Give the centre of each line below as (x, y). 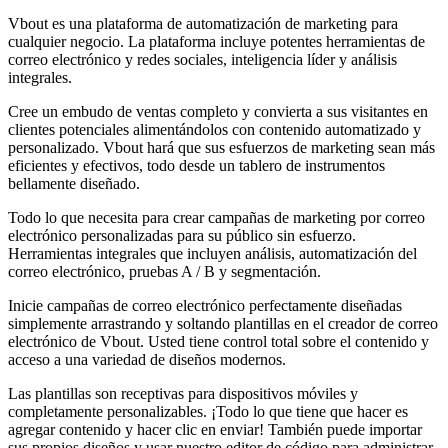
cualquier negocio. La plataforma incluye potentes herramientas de (216, 41)
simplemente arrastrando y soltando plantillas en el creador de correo (223, 323)
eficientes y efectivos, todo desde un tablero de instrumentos (196, 165)
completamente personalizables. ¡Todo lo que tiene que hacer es (208, 411)
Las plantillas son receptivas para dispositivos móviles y (183, 393)
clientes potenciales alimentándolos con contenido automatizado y (214, 129)
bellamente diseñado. (74, 183)
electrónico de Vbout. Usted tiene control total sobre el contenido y (218, 341)
